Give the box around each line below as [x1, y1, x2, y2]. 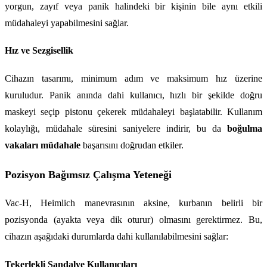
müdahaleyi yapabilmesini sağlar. [5, 17, 129, 28]
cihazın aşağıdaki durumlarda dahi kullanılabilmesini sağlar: [5, 231, 228, 242]
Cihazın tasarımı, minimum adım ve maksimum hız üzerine [5, 73, 262, 83]
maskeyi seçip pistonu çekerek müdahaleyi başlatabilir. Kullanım [5, 107, 262, 117]
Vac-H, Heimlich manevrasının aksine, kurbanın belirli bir [5, 198, 262, 209]
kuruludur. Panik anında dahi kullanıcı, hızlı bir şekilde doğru [5, 90, 262, 100]
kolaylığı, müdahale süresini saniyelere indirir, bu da [5, 123, 227, 133]
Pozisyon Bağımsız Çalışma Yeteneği [5, 168, 172, 181]
